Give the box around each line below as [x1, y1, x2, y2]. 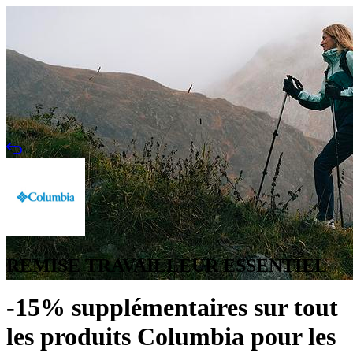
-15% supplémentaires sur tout [6, 293, 338, 322]
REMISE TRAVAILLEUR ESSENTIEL [6, 255, 327, 276]
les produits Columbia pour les [6, 322, 336, 351]
